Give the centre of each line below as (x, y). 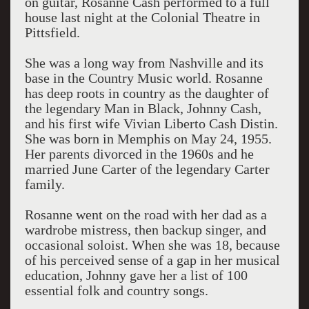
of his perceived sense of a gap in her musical (152, 260)
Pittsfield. (52, 32)
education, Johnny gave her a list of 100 (136, 275)
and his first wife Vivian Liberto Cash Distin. (151, 123)
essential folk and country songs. (116, 290)
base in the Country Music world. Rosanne (143, 78)
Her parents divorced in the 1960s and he (139, 154)
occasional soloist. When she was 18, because (152, 245)
